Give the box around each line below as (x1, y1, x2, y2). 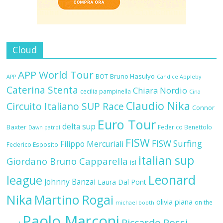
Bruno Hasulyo (110, 72, 155, 81)
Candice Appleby (157, 73, 202, 81)
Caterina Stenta (6, 84, 79, 97)
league (6, 172, 43, 189)
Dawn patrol (28, 124, 61, 131)
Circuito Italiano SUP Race (6, 100, 124, 113)
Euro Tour (98, 116, 156, 133)
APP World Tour (18, 68, 94, 82)
